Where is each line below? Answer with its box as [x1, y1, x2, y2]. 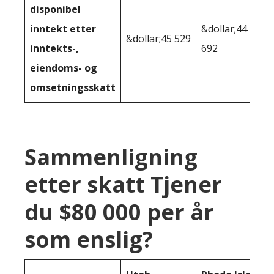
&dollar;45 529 [126, 32, 191, 46]
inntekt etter [30, 22, 96, 36]
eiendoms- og [30, 61, 97, 75]
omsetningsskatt [30, 81, 116, 95]
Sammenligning [24, 142, 198, 172]
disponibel [30, 2, 81, 17]
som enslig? [24, 224, 153, 255]
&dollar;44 [201, 22, 247, 36]
